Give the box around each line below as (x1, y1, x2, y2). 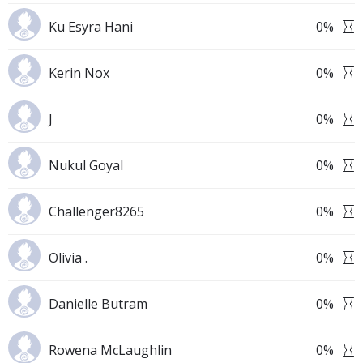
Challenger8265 (49, 203, 144, 220)
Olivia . (49, 249, 88, 267)
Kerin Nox (49, 64, 109, 82)
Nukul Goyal (49, 156, 123, 174)
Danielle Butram (49, 295, 147, 313)
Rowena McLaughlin (49, 341, 172, 359)
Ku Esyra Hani (49, 18, 133, 36)
